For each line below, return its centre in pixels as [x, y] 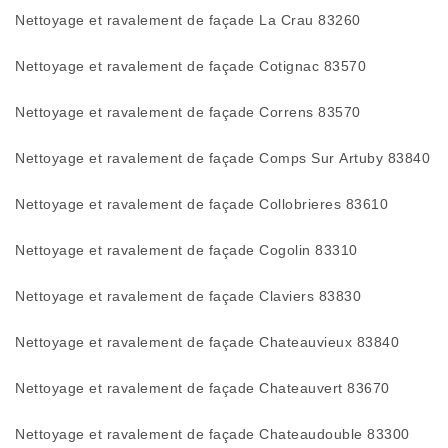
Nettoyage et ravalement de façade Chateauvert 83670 [202, 388]
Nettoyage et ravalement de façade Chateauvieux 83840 [207, 342]
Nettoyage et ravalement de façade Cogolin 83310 [186, 250]
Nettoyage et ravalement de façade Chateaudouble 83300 [212, 434]
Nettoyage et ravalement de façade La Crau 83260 [188, 20]
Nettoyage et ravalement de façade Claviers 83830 [188, 296]
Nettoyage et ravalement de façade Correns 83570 [188, 112]
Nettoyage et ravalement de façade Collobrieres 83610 [201, 204]
